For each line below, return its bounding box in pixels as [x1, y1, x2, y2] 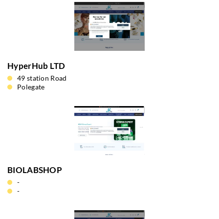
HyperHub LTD [7, 61, 66, 71]
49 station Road [17, 74, 67, 82]
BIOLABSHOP [7, 165, 62, 175]
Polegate [17, 83, 45, 91]
